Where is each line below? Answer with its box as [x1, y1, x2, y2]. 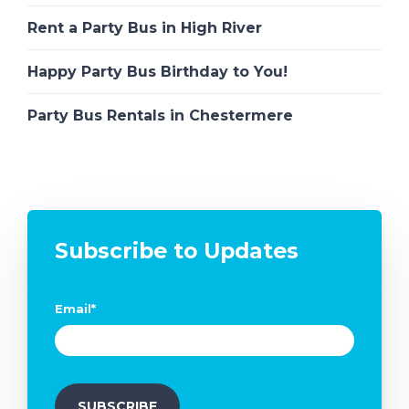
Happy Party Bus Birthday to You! [27, 63, 288, 81]
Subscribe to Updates [55, 237, 299, 265]
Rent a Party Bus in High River [27, 19, 262, 37]
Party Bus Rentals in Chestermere [27, 107, 293, 125]
